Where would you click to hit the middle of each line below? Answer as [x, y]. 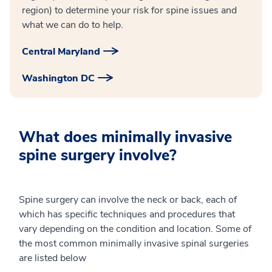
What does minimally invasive [125, 137]
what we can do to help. [73, 25]
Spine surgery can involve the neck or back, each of [128, 200]
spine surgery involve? [98, 155]
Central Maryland [61, 52]
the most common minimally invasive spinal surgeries [134, 243]
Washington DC [58, 78]
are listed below [53, 258]
